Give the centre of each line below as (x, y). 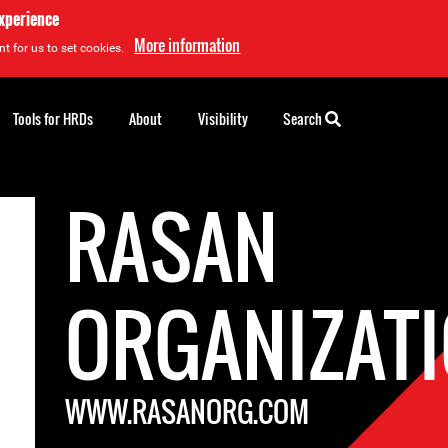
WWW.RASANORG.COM (187, 411)
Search (304, 118)
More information (187, 45)
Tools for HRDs (53, 118)
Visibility (223, 118)
